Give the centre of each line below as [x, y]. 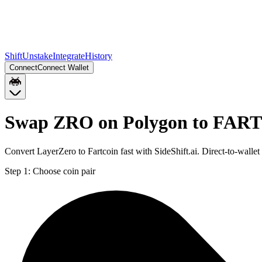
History [99, 56]
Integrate [69, 56]
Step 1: [18, 171]
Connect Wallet [63, 68]
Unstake [37, 56]
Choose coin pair [64, 171]
